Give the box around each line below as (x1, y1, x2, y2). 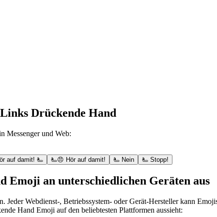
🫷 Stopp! (142, 156, 169, 164)
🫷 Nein (113, 156, 134, 164)
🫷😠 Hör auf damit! (51, 156, 106, 164)
